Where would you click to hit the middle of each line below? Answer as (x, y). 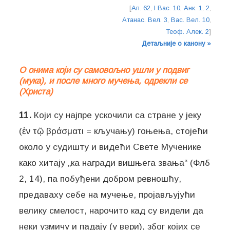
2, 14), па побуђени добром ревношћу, (100, 179)
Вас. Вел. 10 (190, 20)
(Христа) (36, 91)
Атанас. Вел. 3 (145, 20)
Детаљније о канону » (176, 43)
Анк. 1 (193, 8)
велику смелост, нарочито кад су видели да (111, 211)
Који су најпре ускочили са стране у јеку (117, 115)
